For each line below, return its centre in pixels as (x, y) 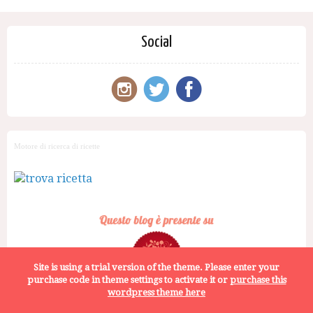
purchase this (258, 280)
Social (156, 42)
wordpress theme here (156, 292)
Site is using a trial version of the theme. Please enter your (156, 267)
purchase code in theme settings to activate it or (128, 280)
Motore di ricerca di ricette (57, 146)
